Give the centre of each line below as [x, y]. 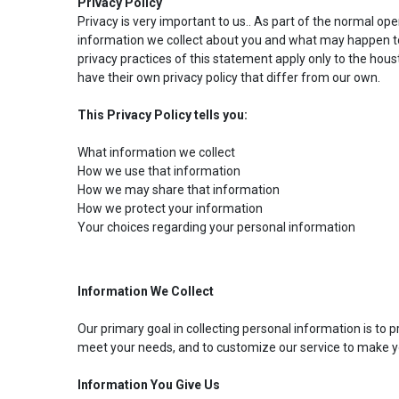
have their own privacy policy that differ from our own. [229, 77]
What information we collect [156, 152]
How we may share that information [179, 189]
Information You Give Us [149, 384]
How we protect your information [170, 208]
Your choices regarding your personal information [216, 227]
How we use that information [159, 171]
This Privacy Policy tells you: [163, 114]
